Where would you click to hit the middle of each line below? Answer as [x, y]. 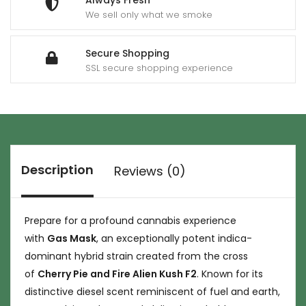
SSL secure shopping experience [159, 68]
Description [57, 170]
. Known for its [230, 274]
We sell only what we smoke [149, 15]
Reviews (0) [150, 171]
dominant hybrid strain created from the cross [136, 256]
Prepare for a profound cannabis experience [130, 221]
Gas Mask [72, 238]
